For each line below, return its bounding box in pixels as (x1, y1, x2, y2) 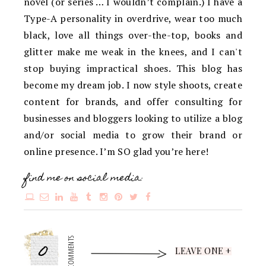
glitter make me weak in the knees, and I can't (24, 45, 242, 59)
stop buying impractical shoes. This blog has (24, 62, 242, 75)
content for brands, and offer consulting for (24, 95, 242, 109)
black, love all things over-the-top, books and (24, 28, 242, 42)
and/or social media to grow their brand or (24, 128, 242, 142)
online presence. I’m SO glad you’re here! (24, 145, 209, 159)
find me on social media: (24, 169, 144, 189)
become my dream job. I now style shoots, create (24, 78, 242, 92)
